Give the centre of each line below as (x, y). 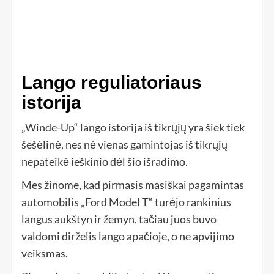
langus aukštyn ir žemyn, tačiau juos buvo (119, 219)
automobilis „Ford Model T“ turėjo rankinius (126, 202)
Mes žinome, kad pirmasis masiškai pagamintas (133, 185)
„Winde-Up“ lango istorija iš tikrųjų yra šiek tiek (133, 128)
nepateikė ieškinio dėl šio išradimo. (105, 162)
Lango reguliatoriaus (112, 83)
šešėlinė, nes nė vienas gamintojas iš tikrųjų (124, 145)
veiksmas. (45, 254)
